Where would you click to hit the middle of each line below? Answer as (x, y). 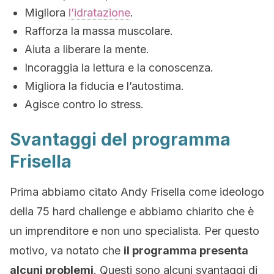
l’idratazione (99, 13)
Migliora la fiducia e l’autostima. (104, 86)
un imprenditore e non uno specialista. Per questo (135, 231)
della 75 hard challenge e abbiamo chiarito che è (132, 211)
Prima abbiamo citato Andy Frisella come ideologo (137, 192)
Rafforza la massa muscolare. (99, 31)
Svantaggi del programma (120, 139)
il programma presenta (186, 250)
